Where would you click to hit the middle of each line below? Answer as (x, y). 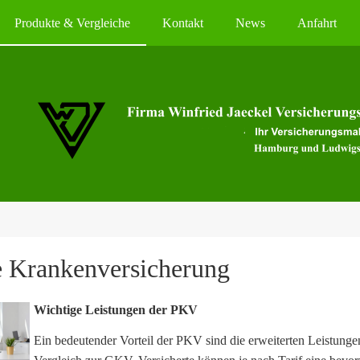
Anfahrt (317, 23)
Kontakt (183, 23)
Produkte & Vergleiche (72, 23)
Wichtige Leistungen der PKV (116, 310)
